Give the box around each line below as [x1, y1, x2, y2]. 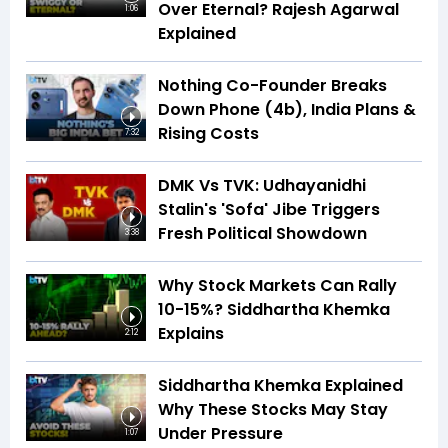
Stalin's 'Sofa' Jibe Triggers [158, 197, 380, 221]
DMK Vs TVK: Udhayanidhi [158, 173, 366, 197]
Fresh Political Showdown [158, 221, 367, 245]
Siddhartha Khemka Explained [158, 373, 403, 397]
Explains [158, 321, 224, 345]
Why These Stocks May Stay [158, 397, 388, 421]
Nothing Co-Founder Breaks [158, 73, 387, 97]
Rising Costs [158, 121, 259, 145]
